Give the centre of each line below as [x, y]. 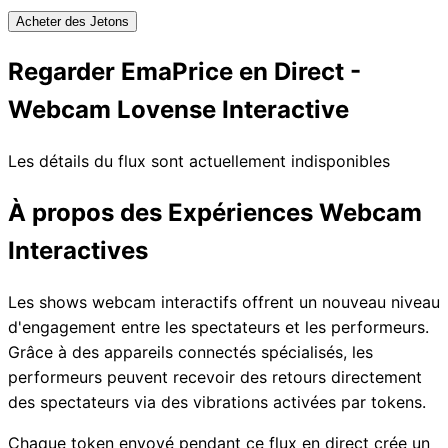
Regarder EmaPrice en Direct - [184, 71]
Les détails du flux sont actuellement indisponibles [199, 160]
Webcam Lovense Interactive [178, 109]
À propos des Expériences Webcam [215, 212]
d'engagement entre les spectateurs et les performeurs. [218, 326]
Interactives [78, 250]
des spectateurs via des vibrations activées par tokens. [217, 401]
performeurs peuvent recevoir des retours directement [215, 376]
